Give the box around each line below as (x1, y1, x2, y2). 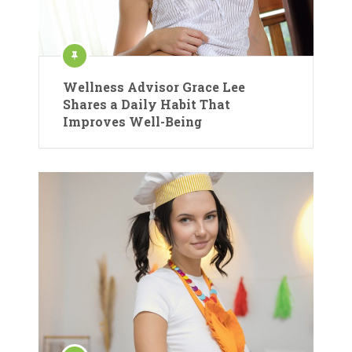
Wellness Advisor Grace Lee (63, 79, 245, 96)
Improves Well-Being (63, 113, 202, 130)
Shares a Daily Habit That (63, 96, 230, 113)
